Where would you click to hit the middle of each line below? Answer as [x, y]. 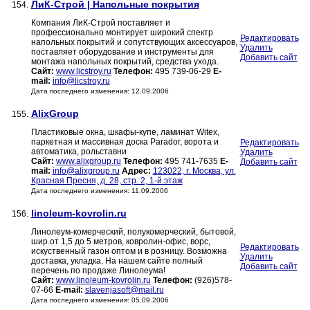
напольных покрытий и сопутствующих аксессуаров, [134, 43]
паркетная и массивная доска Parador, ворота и [125, 142]
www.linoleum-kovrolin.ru [103, 281]
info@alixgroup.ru [86, 171]
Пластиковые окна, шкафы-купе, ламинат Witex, [125, 133]
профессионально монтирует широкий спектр [122, 33]
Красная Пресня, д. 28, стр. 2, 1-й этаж [107, 181]
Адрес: [136, 171]
